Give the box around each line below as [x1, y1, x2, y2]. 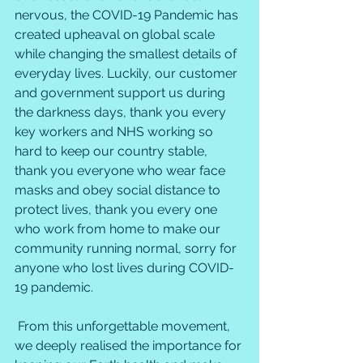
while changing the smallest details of [15, 45, 240, 62]
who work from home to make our [15, 220, 224, 237]
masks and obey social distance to [15, 181, 224, 198]
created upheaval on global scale [15, 26, 218, 42]
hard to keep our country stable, [15, 143, 211, 159]
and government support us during [15, 84, 228, 100]
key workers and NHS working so [15, 123, 216, 139]
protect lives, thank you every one [15, 201, 220, 217]
